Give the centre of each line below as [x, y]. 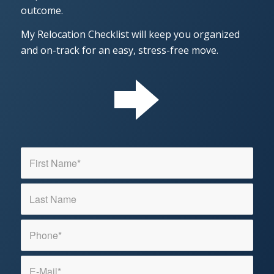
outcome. [42, 10]
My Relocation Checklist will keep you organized [130, 35]
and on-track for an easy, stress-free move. [119, 50]
